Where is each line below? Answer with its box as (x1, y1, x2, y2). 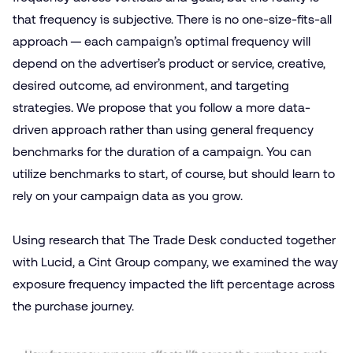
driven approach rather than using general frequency (13, 121, 314, 137)
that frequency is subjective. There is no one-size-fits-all (13, 11, 332, 27)
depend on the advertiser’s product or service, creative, (13, 55, 325, 71)
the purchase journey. (13, 298, 134, 314)
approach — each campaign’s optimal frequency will (13, 33, 310, 49)
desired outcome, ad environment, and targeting (13, 77, 289, 93)
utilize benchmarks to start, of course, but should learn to (13, 165, 335, 181)
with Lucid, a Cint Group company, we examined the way (13, 254, 338, 269)
